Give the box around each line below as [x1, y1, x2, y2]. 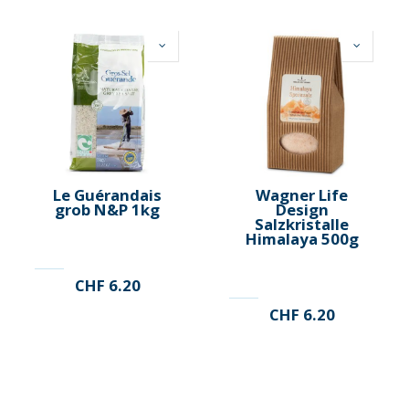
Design [275, 198, 329, 220]
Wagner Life [256, 184, 348, 205]
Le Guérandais [53, 184, 162, 205]
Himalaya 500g [245, 227, 359, 249]
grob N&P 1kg [55, 198, 160, 220]
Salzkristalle [255, 213, 349, 235]
